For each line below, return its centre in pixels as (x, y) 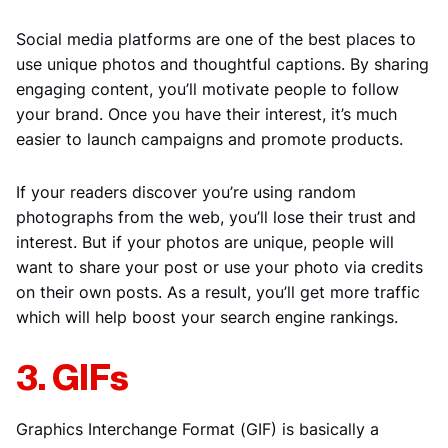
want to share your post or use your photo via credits (219, 266)
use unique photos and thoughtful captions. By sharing (222, 63)
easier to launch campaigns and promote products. (209, 138)
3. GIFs (72, 378)
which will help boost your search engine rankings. (207, 316)
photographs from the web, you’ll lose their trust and (216, 216)
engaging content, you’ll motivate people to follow (207, 88)
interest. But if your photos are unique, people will (205, 241)
